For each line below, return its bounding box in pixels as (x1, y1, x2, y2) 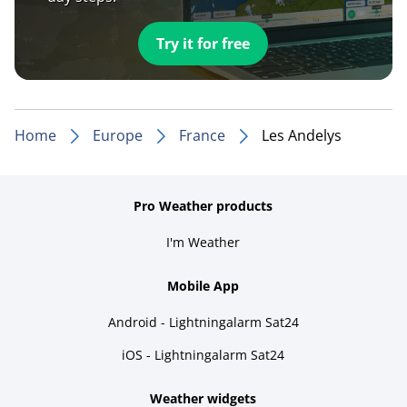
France (179, 124, 225, 145)
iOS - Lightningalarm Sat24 (122, 345, 285, 363)
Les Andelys (262, 124, 342, 145)
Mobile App (167, 276, 240, 294)
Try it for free (156, 33, 251, 54)
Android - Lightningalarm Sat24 (107, 313, 299, 331)
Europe (93, 124, 143, 145)
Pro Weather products (134, 196, 273, 214)
